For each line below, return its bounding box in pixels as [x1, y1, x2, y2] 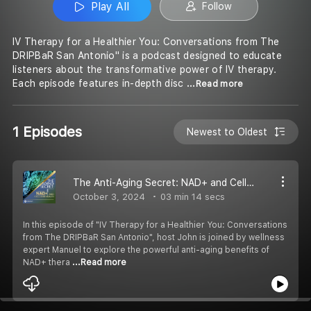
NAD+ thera [23, 257, 72, 267]
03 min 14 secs [158, 191, 225, 202]
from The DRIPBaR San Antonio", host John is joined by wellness [23, 232, 285, 242]
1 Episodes [12, 123, 82, 140]
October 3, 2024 [73, 191, 145, 202]
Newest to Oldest [187, 126, 268, 137]
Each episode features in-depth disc [12, 78, 187, 90]
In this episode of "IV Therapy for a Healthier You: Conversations [23, 219, 287, 230]
